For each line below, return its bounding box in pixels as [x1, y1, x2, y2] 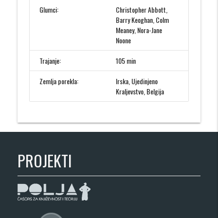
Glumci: [39, 4, 59, 15]
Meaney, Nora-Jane [116, 25, 162, 36]
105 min [116, 55, 136, 66]
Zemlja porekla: [39, 76, 79, 87]
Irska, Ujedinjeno [116, 76, 158, 87]
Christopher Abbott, [116, 4, 167, 15]
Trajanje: [39, 55, 61, 66]
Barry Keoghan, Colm [116, 15, 169, 25]
